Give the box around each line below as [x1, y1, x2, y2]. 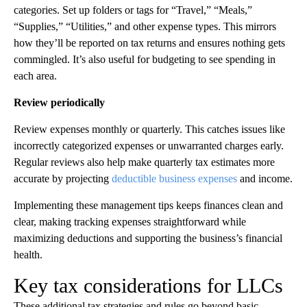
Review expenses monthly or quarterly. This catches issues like [14, 123, 285, 135]
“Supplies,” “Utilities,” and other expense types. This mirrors [14, 21, 276, 32]
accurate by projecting [14, 173, 112, 184]
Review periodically [14, 97, 105, 108]
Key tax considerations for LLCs [14, 274, 283, 297]
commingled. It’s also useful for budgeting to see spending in [14, 53, 275, 65]
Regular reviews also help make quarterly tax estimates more [14, 156, 275, 168]
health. [14, 249, 42, 260]
